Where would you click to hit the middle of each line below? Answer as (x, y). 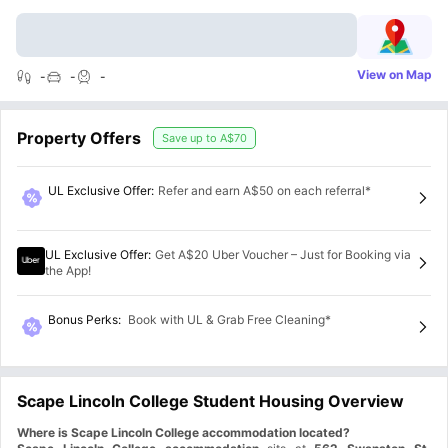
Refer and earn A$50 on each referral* (264, 190)
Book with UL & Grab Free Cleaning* (227, 319)
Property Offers (79, 138)
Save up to (191, 138)
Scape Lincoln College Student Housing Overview (210, 401)
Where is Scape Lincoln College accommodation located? (183, 433)
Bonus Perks (82, 319)
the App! (68, 270)
